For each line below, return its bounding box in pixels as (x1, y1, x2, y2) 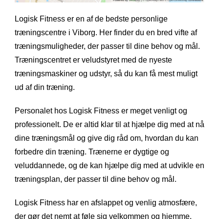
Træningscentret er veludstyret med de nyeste (15, 55, 172, 64)
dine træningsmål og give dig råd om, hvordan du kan (15, 133, 198, 142)
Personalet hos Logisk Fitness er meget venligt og (15, 106, 187, 115)
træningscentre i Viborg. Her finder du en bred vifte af (15, 28, 197, 37)
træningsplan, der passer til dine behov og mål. (15, 175, 176, 183)
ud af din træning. (15, 83, 75, 91)
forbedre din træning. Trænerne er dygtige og (15, 147, 169, 156)
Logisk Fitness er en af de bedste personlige (15, 14, 168, 23)
